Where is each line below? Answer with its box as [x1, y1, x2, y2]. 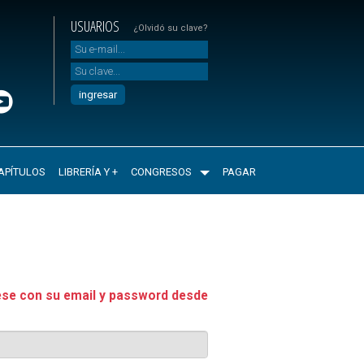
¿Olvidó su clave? [133, 23, 208, 33]
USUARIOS [71, 16, 119, 36]
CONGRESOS [130, 166, 192, 179]
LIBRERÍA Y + [58, 166, 118, 179]
